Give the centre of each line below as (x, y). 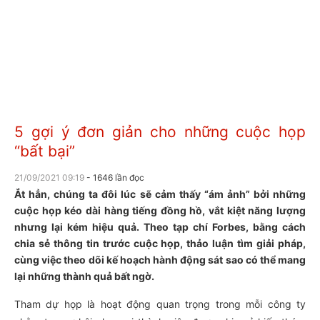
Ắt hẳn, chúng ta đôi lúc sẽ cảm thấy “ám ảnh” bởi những (160, 194)
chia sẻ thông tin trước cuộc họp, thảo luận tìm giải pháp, (160, 243)
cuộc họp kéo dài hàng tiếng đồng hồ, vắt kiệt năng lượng (160, 210)
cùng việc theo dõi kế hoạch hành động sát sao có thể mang (160, 260)
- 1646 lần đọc (115, 177)
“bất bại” (45, 151)
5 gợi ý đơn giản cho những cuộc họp (160, 132)
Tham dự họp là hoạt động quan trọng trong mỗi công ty (160, 304)
